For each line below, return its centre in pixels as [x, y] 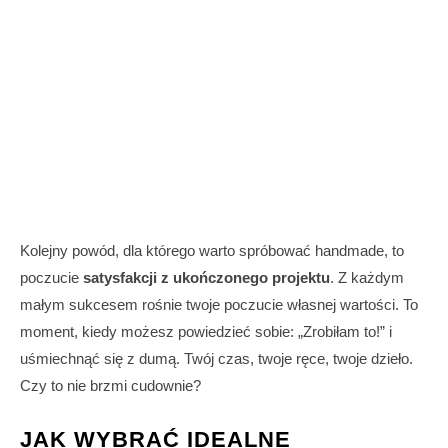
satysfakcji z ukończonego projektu [206, 278]
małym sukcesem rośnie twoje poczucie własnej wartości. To [219, 305]
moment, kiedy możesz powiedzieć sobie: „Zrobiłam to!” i [206, 332]
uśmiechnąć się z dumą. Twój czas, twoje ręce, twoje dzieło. [216, 359]
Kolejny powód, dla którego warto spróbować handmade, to [212, 251]
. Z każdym [367, 278]
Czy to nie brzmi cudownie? [110, 386]
